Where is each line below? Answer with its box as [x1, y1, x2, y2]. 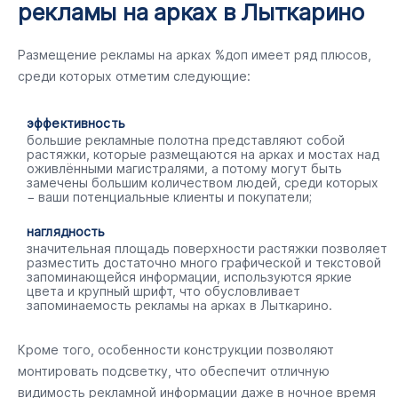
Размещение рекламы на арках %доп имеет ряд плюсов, [18, 47, 371, 62]
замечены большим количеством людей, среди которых [27, 175, 378, 190]
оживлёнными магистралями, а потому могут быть [27, 161, 342, 176]
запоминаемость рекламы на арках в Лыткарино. [27, 298, 332, 313]
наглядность [27, 224, 106, 239]
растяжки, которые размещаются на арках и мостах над [27, 147, 379, 162]
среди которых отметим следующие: [18, 68, 251, 84]
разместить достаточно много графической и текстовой [27, 255, 381, 270]
